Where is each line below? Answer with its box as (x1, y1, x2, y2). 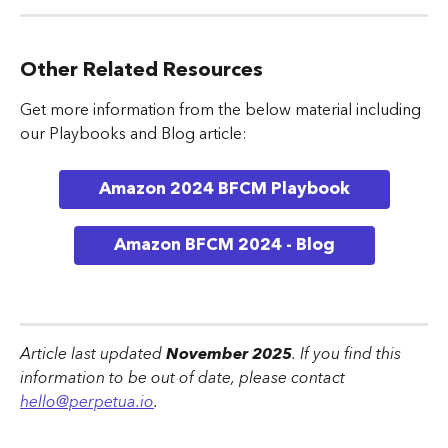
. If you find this (292, 339, 405, 368)
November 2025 (166, 339, 292, 368)
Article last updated (20, 339, 166, 368)
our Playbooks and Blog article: (20, 120, 247, 149)
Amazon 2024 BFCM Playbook (98, 174, 350, 205)
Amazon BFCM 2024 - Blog (113, 230, 335, 261)
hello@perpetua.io (20, 387, 154, 416)
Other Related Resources (20, 53, 263, 88)
